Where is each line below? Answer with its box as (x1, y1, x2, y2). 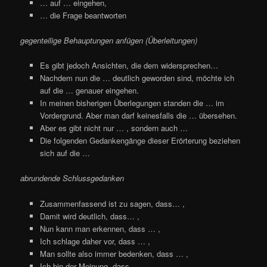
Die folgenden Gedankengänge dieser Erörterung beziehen (39, 135, 240, 147)
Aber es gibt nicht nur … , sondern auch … (39, 122, 188, 134)
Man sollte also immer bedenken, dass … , (39, 247, 188, 259)
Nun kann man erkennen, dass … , (39, 222, 160, 234)
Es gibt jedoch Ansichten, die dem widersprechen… (39, 60, 218, 72)
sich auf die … (39, 147, 90, 159)
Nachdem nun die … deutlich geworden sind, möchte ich (39, 72, 234, 84)
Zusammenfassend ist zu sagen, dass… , (39, 197, 185, 209)
